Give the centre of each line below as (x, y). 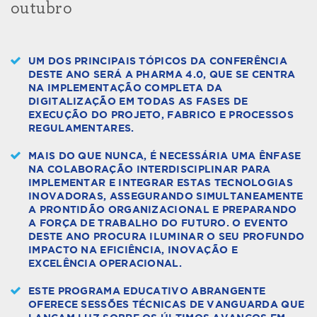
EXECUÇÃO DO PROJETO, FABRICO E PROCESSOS (161, 115)
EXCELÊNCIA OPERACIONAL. (105, 264)
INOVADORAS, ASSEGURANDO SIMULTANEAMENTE (166, 196)
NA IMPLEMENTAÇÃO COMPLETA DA (126, 88)
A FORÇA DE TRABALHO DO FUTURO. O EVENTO (158, 223)
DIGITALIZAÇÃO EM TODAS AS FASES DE (138, 102)
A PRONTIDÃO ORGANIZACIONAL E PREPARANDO (163, 210)
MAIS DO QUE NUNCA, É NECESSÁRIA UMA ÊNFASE (165, 156)
